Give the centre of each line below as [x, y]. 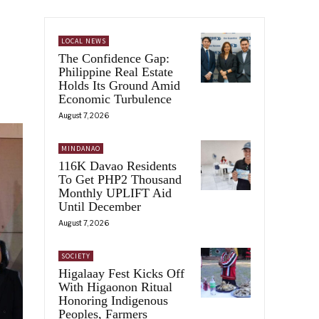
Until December [100, 206]
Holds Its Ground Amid [119, 85]
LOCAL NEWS [84, 41]
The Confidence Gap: [114, 58]
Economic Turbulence [115, 99]
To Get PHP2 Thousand [120, 179]
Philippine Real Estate [116, 72]
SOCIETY [76, 256]
